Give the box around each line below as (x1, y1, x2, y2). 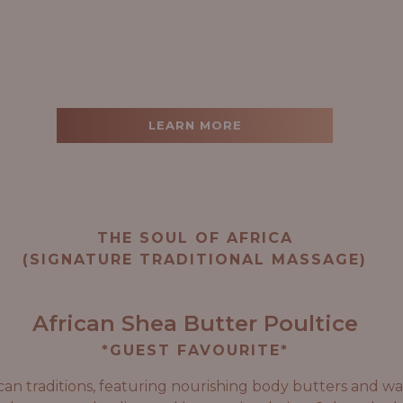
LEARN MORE (148, 117, 242, 132)
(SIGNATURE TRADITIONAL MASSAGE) (22, 250, 367, 268)
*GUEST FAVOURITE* (101, 341, 289, 359)
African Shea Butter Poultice (31, 309, 358, 336)
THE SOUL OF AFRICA (96, 228, 293, 246)
